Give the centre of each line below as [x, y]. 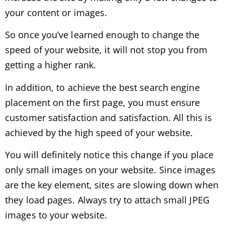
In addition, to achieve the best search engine [102, 87]
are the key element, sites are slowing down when [112, 185]
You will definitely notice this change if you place [109, 155]
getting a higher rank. [51, 65]
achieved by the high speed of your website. [99, 132]
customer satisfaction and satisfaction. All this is [109, 117]
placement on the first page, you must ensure [103, 102]
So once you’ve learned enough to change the [102, 35]
